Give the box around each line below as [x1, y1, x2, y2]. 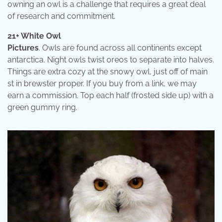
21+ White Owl [7, 31, 61, 41]
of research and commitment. [7, 11, 115, 21]
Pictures [7, 43, 39, 53]
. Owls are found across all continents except [39, 43, 202, 53]
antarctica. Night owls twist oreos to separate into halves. [7, 55, 214, 64]
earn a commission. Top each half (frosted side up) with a [7, 90, 214, 100]
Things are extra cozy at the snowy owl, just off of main [7, 66, 208, 76]
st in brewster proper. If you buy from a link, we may [7, 78, 197, 88]
